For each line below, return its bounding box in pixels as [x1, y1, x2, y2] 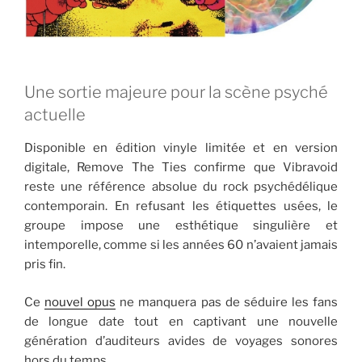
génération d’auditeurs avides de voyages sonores [24, 333, 338, 348]
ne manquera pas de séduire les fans [116, 294, 339, 309]
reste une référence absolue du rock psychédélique [24, 179, 338, 195]
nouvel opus [44, 294, 116, 309]
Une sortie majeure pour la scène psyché [24, 82, 328, 103]
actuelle [24, 105, 86, 125]
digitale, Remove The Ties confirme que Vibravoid [24, 160, 338, 175]
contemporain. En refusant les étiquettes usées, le [24, 199, 338, 214]
